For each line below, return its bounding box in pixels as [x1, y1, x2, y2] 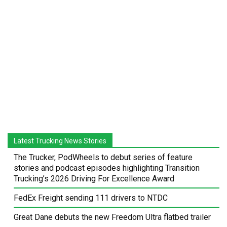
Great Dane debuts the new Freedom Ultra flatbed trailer [14, 212, 211, 222]
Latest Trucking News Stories [14, 137, 106, 145]
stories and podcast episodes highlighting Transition [14, 163, 200, 173]
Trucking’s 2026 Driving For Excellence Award [14, 174, 174, 184]
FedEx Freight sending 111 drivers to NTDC [14, 193, 168, 203]
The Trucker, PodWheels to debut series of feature [14, 153, 193, 163]
